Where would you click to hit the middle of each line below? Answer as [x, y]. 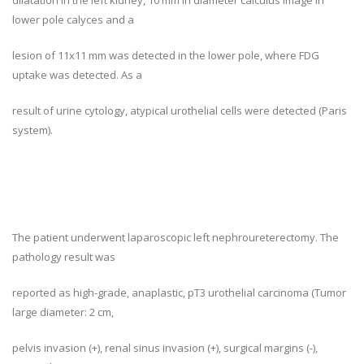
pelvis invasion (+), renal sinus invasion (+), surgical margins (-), [165, 348]
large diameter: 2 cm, [63, 312]
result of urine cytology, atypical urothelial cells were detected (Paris [180, 110]
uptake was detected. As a [77, 75]
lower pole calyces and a [73, 19]
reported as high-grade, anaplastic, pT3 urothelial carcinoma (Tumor [179, 292]
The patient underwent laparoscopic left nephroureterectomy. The [175, 237]
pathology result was [64, 257]
